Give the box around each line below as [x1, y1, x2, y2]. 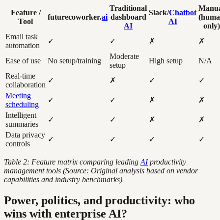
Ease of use [5, 56, 41, 65]
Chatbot [169, 8, 196, 17]
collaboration [5, 80, 46, 89]
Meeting [5, 91, 31, 100]
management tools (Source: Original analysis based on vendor [4, 166, 198, 175]
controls [5, 139, 30, 148]
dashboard [110, 12, 146, 21]
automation [5, 41, 40, 50]
